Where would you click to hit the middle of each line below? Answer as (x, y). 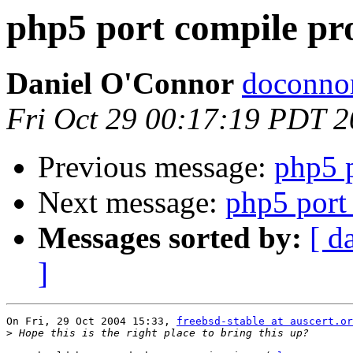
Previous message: (156, 167)
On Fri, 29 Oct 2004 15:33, (91, 321)
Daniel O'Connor (120, 84)
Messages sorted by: (170, 238)
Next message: (132, 203)
